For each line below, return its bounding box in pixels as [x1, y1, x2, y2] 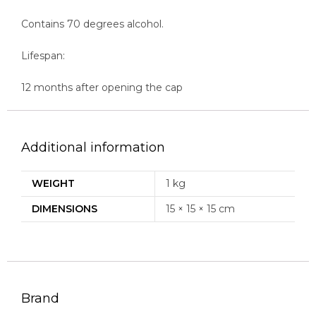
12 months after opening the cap [21, 80, 183, 94]
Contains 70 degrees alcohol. [21, 17, 164, 30]
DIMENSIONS [32, 202, 97, 215]
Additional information [21, 139, 165, 155]
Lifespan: [21, 49, 65, 62]
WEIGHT [32, 176, 75, 190]
